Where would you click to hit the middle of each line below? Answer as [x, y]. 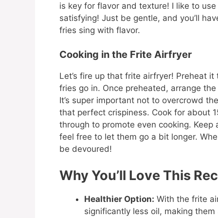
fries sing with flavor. [100, 30]
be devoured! [86, 149]
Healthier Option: [119, 199]
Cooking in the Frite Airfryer [126, 55]
